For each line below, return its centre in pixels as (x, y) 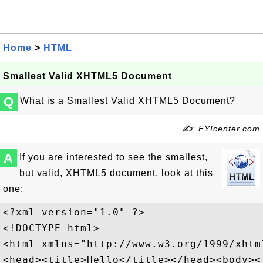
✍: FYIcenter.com (221, 129)
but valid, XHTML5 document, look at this (116, 173)
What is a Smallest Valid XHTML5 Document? (128, 101)
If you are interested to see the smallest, (114, 157)
